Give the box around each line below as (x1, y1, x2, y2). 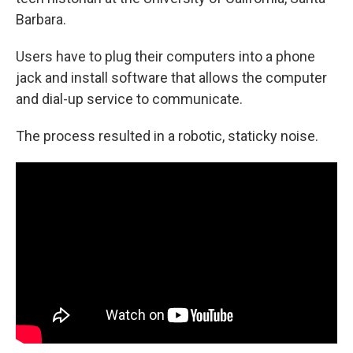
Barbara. (16, 11, 66, 28)
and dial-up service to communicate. (16, 91, 243, 107)
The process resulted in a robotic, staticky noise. (16, 128, 318, 144)
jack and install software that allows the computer (16, 69, 327, 86)
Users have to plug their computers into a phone (16, 48, 315, 65)
